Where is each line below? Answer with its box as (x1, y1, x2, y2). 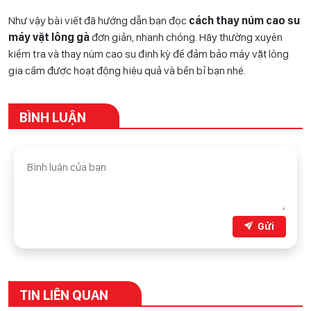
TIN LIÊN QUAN (19, 286, 108, 303)
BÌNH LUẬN (19, 108, 86, 126)
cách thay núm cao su (189, 13, 300, 27)
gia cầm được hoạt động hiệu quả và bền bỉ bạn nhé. (8, 63, 246, 77)
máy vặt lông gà (8, 30, 90, 44)
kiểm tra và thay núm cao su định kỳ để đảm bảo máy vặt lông (8, 47, 289, 60)
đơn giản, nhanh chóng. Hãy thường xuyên (90, 30, 283, 44)
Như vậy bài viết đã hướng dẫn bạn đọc (8, 13, 189, 27)
